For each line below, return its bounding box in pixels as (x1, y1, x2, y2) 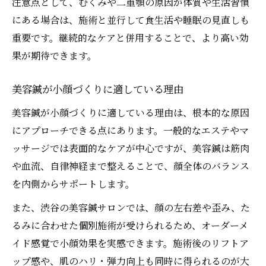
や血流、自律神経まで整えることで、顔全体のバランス (12, 159, 249, 173)
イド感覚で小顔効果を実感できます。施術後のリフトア (12, 236, 249, 251)
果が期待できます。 (12, 49, 97, 63)
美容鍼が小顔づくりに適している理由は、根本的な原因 (12, 106, 249, 120)
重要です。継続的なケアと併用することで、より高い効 (12, 31, 249, 45)
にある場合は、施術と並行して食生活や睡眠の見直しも (12, 13, 249, 27)
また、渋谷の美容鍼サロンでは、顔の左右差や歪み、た (12, 201, 250, 215)
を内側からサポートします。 (12, 177, 135, 191)
